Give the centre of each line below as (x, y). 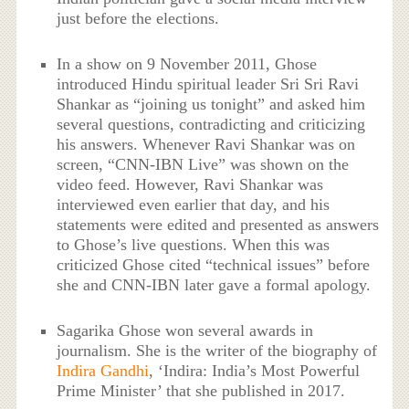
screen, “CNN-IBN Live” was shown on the (203, 164)
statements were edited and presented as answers (218, 224)
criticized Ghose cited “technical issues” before (214, 264)
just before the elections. (138, 18)
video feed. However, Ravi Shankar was (190, 184)
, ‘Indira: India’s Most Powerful (255, 371)
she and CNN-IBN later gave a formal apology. (214, 284)
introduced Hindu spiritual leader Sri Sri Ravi (208, 84)
